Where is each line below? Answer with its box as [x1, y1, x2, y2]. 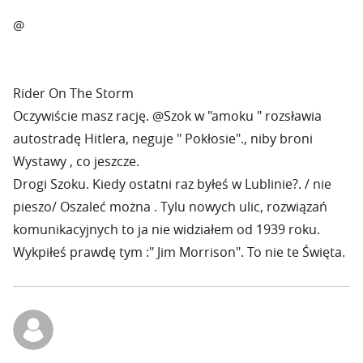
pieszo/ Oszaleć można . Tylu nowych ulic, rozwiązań [13, 198, 327, 216]
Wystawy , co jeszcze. [13, 152, 139, 170]
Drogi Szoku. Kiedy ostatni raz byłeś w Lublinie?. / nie [13, 175, 331, 193]
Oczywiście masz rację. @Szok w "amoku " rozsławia [13, 107, 322, 125]
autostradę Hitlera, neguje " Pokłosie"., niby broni [13, 130, 313, 147]
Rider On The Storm [13, 84, 134, 102]
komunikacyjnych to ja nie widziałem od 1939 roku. [13, 220, 320, 238]
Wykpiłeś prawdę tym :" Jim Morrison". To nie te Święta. [13, 243, 345, 261]
